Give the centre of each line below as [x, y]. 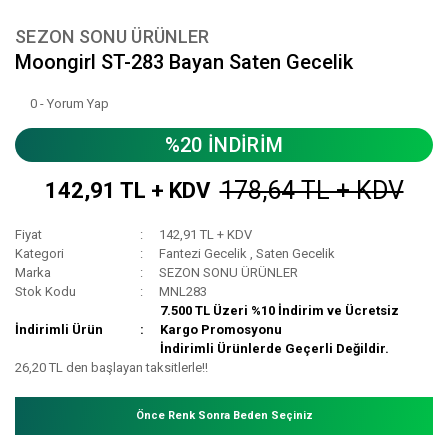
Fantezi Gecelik [203, 254]
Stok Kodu [45, 292]
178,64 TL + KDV [311, 191]
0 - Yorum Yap [69, 104]
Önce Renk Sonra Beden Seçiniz [224, 416]
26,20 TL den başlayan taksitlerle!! [111, 368]
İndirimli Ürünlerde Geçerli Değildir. [275, 349]
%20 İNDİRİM [224, 145]
